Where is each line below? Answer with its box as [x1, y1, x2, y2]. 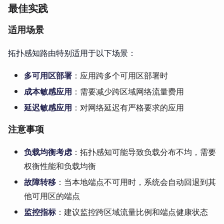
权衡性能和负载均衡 [24, 159, 96, 171]
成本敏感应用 [24, 85, 72, 97]
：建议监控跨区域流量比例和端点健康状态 [56, 205, 208, 217]
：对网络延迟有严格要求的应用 [72, 101, 184, 113]
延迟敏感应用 [24, 101, 72, 113]
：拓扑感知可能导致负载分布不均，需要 [72, 145, 216, 157]
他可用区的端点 [24, 189, 80, 201]
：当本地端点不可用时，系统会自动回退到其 [56, 175, 216, 187]
